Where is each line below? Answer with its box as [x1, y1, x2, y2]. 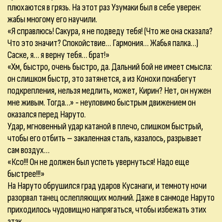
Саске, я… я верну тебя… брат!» [7, 49, 110, 61]
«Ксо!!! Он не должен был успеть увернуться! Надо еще [7, 156, 189, 168]
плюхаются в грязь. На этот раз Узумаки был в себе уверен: [7, 1, 201, 13]
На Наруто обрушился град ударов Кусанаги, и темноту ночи [7, 180, 207, 192]
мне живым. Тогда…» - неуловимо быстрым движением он [7, 97, 196, 109]
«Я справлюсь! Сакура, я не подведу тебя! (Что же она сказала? [7, 25, 213, 37]
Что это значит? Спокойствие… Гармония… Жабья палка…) [7, 37, 198, 49]
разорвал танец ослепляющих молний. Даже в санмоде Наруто [7, 192, 215, 204]
